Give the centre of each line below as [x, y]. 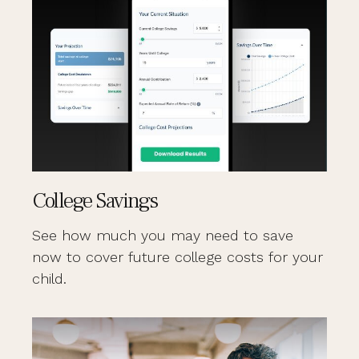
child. [49, 279]
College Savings [95, 201]
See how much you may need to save [163, 236]
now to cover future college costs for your [177, 257]
